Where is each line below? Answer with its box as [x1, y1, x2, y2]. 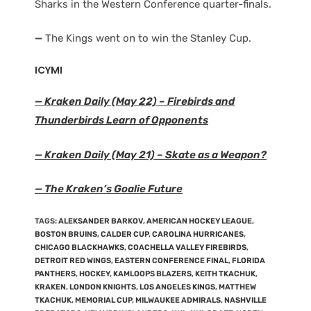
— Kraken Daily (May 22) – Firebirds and [35, 95, 235, 108]
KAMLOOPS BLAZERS [113, 269, 192, 278]
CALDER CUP [101, 229, 149, 239]
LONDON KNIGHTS [69, 282, 136, 292]
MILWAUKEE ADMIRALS [135, 295, 221, 305]
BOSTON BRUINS [35, 229, 97, 239]
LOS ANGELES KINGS [140, 282, 215, 292]
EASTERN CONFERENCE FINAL [115, 255, 228, 265]
